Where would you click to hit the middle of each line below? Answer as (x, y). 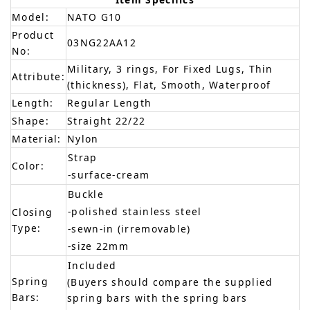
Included (92, 266)
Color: (28, 166)
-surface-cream (109, 175)
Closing (33, 212)
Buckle (86, 194)
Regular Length (110, 103)
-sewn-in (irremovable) (129, 229)
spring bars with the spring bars (157, 298)
